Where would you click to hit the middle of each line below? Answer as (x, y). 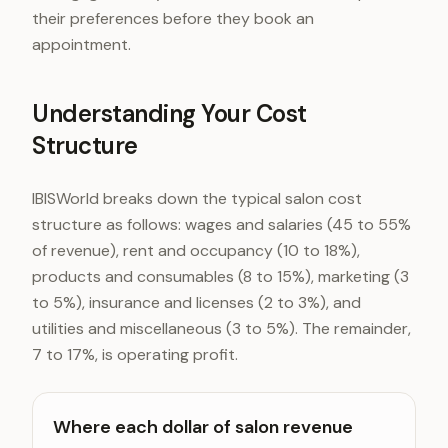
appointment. (81, 44)
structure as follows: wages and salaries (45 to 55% (221, 224)
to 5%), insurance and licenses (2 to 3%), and (196, 302)
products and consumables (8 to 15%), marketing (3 (220, 276)
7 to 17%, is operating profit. (135, 354)
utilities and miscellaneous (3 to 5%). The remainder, (221, 328)
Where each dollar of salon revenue (203, 427)
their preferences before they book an (173, 18)
